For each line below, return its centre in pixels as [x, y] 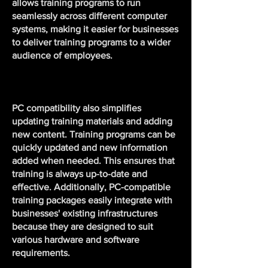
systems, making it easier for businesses [95, 29]
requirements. [41, 253]
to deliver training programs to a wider [91, 42]
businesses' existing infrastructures [85, 213]
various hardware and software [76, 240]
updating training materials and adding [92, 121]
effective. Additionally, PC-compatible [91, 187]
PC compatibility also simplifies [77, 108]
